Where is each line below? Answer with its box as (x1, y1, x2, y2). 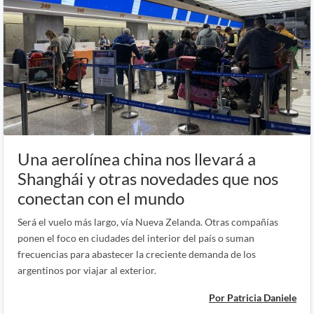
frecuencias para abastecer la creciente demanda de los (18, 247, 256, 260)
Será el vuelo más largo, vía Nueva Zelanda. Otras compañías (18, 215, 278, 228)
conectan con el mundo (18, 187, 184, 208)
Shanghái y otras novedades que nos (18, 168, 278, 189)
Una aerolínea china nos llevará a (18, 148, 256, 169)
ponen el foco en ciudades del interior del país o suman (18, 231, 254, 244)
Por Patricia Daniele (209, 291, 296, 303)
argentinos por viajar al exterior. (18, 264, 156, 276)
